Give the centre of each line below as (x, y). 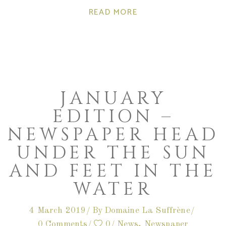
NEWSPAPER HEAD (113, 135)
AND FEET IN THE (113, 171)
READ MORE (113, 12)
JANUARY (113, 98)
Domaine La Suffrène (147, 210)
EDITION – (113, 117)
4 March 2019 (58, 210)
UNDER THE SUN (113, 153)
